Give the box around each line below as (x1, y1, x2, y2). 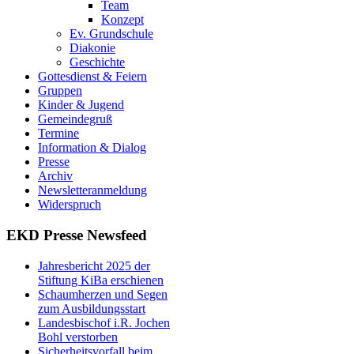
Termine (38, 126, 79, 141)
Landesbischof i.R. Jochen (38, 315, 170, 330)
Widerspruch (38, 198, 101, 212)
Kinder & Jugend (38, 98, 124, 112)
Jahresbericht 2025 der (38, 258, 150, 273)
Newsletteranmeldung (38, 183, 147, 198)
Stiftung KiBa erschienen (38, 273, 164, 287)
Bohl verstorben (38, 330, 118, 344)
